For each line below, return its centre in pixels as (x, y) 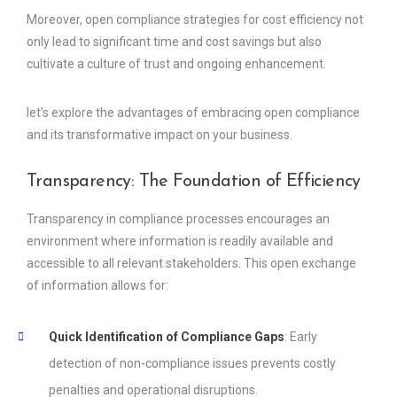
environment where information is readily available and (180, 241)
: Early (301, 337)
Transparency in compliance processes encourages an (178, 219)
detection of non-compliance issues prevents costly (192, 364)
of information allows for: (97, 286)
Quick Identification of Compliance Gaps (167, 337)
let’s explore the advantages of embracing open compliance (193, 113)
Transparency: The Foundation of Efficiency (194, 182)
